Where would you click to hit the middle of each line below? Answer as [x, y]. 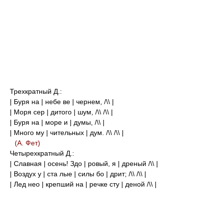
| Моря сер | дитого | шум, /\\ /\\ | [61, 112]
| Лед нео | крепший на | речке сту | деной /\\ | [83, 184]
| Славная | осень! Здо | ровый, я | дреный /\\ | [84, 164]
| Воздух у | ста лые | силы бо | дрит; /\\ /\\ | [78, 174]
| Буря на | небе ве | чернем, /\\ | [62, 102]
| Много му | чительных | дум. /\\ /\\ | [67, 133]
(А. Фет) [27, 143]
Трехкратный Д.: [36, 91]
